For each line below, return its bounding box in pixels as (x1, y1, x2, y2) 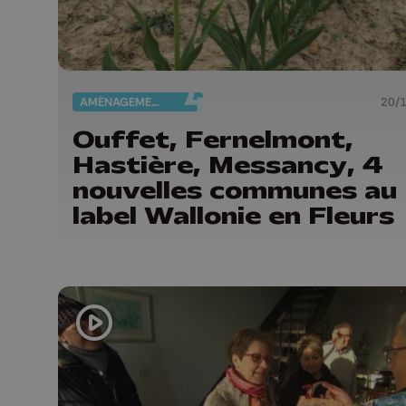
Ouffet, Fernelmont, (72, 124, 353, 156)
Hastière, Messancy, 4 (72, 150, 383, 181)
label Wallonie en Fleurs (72, 200, 394, 232)
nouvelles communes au (72, 175, 397, 207)
